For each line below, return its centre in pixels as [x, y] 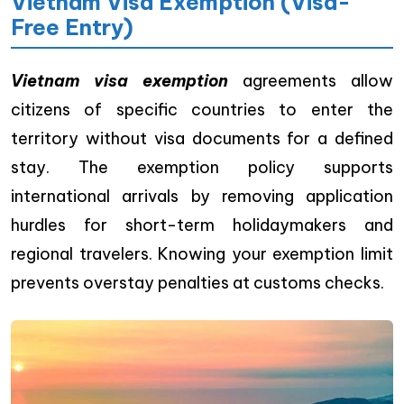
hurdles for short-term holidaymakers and [202, 225]
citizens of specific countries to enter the [202, 109]
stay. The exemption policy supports [202, 167]
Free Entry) [72, 27]
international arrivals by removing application [202, 196]
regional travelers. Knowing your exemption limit [202, 253]
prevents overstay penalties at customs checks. [197, 282]
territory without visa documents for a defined [202, 138]
